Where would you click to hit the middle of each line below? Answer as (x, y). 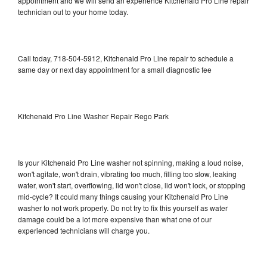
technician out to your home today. (73, 11)
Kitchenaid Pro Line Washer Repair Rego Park (93, 116)
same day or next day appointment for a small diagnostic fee (115, 69)
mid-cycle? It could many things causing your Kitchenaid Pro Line (123, 196)
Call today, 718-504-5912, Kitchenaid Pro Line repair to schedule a (126, 58)
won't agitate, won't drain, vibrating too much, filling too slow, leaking (127, 173)
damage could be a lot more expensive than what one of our (115, 219)
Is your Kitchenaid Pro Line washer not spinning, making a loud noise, (131, 162)
